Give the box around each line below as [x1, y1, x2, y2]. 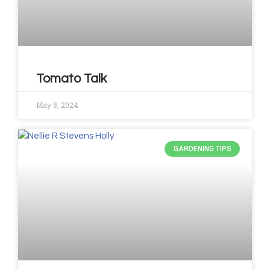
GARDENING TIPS [173, 145, 231, 154]
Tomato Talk [36, 72, 107, 85]
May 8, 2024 [36, 99, 78, 110]
